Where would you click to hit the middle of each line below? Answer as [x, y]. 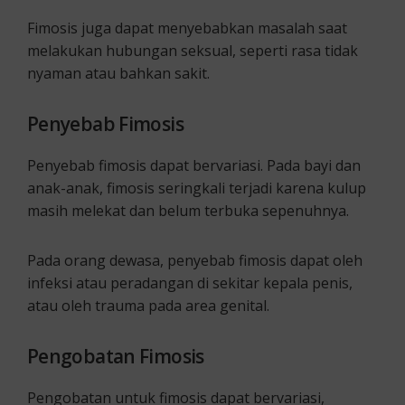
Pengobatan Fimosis [116, 356]
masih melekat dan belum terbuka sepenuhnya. [188, 210]
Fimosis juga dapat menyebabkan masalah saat [187, 28]
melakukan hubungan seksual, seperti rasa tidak [193, 50]
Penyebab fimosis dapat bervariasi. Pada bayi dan [194, 165]
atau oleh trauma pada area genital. [148, 305]
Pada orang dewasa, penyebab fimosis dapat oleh [195, 260]
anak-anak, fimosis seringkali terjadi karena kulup [197, 188]
